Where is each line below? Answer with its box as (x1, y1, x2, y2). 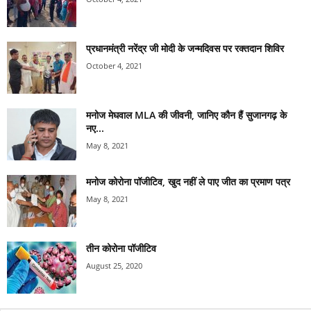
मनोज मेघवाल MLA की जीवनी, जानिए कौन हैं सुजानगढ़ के (86, 108, 287, 121)
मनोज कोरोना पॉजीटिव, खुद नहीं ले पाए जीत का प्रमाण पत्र (86, 174, 290, 188)
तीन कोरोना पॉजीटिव (86, 241, 156, 255)
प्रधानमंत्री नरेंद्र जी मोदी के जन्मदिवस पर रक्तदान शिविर (86, 41, 284, 55)
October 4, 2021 (86, 60, 142, 71)
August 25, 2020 (86, 260, 142, 271)
